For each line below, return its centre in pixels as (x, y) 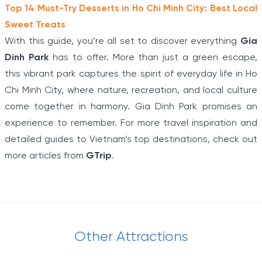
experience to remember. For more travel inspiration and (131, 123)
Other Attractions (131, 237)
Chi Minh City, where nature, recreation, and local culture (131, 91)
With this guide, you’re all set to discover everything (123, 42)
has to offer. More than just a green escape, (153, 58)
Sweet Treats (35, 25)
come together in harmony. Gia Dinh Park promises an (131, 107)
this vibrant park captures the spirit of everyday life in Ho (131, 74)
